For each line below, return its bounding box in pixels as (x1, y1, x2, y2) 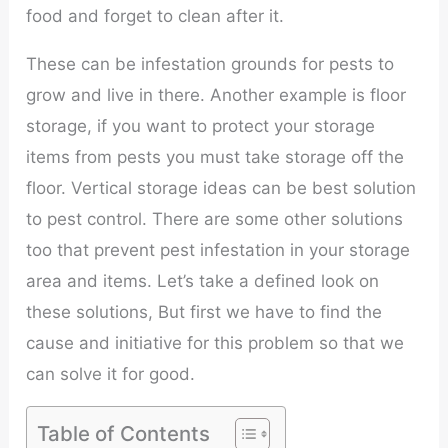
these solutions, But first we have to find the (26, 301, 383, 322)
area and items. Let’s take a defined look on (26, 270, 380, 291)
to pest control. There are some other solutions (26, 208, 404, 229)
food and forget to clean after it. (26, 6, 285, 27)
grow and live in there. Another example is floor (26, 84, 407, 105)
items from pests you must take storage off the (26, 146, 405, 167)
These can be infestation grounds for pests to (26, 53, 395, 74)
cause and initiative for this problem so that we (26, 332, 405, 353)
